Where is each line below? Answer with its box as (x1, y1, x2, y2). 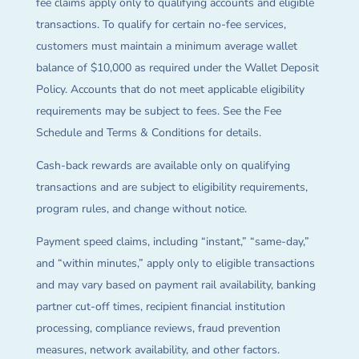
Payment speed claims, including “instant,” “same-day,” (35, 234, 309, 250)
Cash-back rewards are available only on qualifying (35, 158, 290, 174)
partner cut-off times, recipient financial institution (35, 299, 285, 315)
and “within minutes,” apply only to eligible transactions (35, 256, 315, 272)
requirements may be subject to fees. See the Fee (35, 103, 281, 119)
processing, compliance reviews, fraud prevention (35, 321, 280, 337)
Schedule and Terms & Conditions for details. (35, 125, 261, 141)
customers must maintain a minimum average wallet (35, 38, 297, 54)
